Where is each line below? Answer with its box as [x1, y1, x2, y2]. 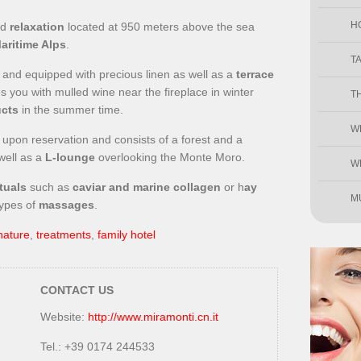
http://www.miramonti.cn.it [88, 310, 218, 323]
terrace [236, 68, 274, 81]
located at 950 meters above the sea [64, 20, 255, 33]
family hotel [98, 228, 156, 241]
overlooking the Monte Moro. [95, 151, 245, 164]
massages [39, 198, 94, 211]
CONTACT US [40, 284, 114, 297]
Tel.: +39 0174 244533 [40, 340, 155, 353]
